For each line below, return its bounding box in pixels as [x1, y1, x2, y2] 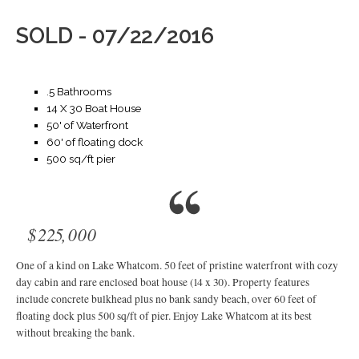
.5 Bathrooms [46, 85, 111, 98]
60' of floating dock [46, 135, 143, 148]
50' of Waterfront [46, 119, 128, 131]
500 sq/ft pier [46, 152, 115, 165]
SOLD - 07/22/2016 [16, 22, 214, 49]
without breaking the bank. [16, 325, 139, 341]
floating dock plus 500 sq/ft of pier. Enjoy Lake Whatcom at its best [16, 309, 313, 324]
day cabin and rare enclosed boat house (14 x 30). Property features [16, 275, 310, 290]
